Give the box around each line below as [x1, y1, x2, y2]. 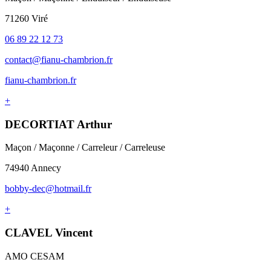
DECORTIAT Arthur [5, 117, 112, 131]
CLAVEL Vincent [5, 226, 93, 240]
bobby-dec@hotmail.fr [5, 183, 91, 194]
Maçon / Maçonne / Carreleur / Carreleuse [5, 142, 165, 153]
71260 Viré [5, 13, 48, 24]
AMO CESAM [5, 250, 64, 261]
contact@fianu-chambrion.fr [5, 54, 113, 65]
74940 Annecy [5, 163, 61, 174]
